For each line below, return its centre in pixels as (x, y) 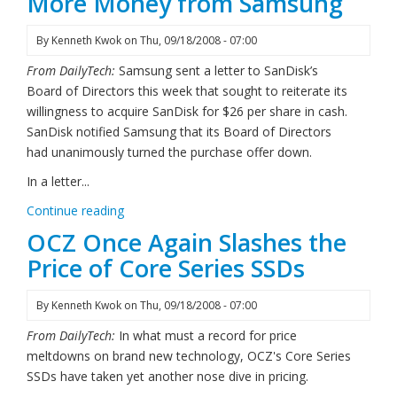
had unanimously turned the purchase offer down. (169, 152)
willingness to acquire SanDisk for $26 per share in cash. (187, 111)
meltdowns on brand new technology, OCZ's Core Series (189, 356)
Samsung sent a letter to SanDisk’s (218, 70)
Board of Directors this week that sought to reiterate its (187, 91)
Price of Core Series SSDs (166, 268)
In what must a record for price (208, 335)
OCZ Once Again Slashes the (187, 242)
